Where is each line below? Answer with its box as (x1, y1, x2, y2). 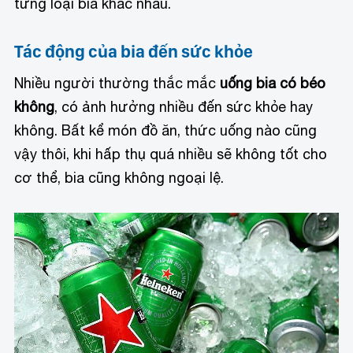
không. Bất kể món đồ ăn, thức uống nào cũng (14, 122, 318, 139)
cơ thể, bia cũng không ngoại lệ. (14, 169, 225, 187)
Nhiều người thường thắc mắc (14, 75, 221, 92)
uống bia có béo (220, 75, 326, 92)
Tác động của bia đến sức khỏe (14, 41, 254, 62)
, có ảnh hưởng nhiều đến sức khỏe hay (54, 98, 314, 116)
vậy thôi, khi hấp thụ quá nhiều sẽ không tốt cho (14, 146, 328, 163)
